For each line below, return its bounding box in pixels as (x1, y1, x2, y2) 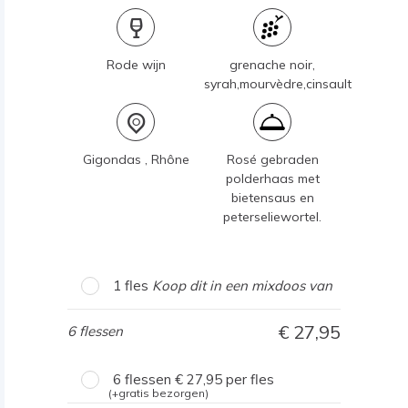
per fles (222, 371, 274, 388)
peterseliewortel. (223, 209, 321, 225)
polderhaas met (225, 170, 320, 187)
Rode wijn (106, 56, 166, 73)
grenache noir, (229, 56, 315, 73)
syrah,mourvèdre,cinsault (204, 76, 352, 92)
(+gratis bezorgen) (108, 386, 209, 400)
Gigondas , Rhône (82, 151, 189, 168)
